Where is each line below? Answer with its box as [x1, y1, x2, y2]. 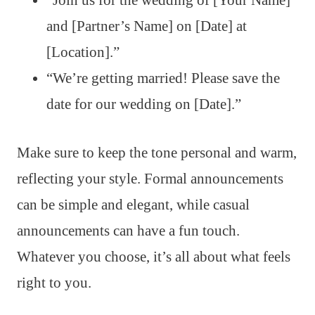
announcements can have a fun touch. [17, 221, 240, 239]
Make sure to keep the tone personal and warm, [17, 143, 297, 161]
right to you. [17, 274, 91, 291]
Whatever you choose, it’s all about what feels [17, 247, 290, 265]
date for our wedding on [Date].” [46, 95, 241, 112]
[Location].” [46, 43, 120, 60]
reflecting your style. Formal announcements [17, 169, 283, 187]
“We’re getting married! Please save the [46, 69, 280, 86]
